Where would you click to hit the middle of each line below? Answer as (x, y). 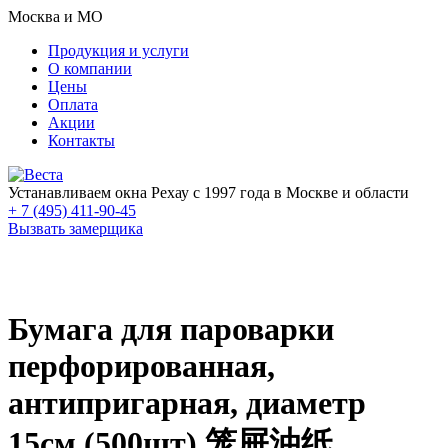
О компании (90, 68)
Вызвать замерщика (75, 228)
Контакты (81, 140)
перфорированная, (141, 366)
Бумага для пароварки (171, 329)
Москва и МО (55, 16)
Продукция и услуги (118, 50)
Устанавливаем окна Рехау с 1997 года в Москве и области (208, 192)
